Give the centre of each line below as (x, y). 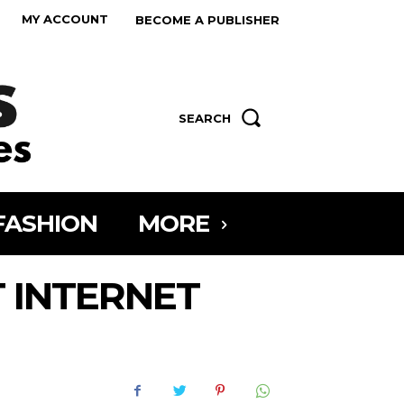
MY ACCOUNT (65, 18)
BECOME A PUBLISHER (207, 19)
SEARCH (205, 119)
